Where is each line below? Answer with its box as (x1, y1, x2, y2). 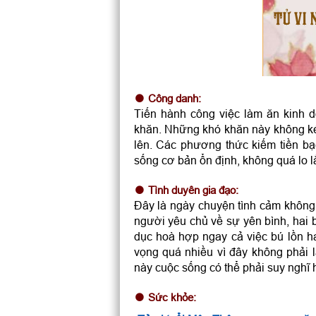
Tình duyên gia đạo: (147, 184, 238, 196)
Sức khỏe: (147, 291, 196, 303)
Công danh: (147, 92, 201, 104)
